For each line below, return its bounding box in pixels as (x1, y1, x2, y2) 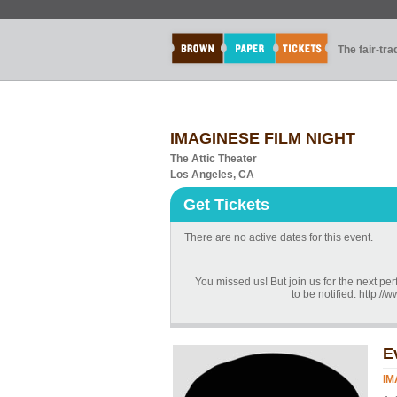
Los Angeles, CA (170, 168, 254, 181)
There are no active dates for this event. (184, 231, 373, 244)
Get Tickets (183, 196, 269, 214)
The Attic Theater (170, 152, 257, 165)
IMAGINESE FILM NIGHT (170, 129, 355, 147)
